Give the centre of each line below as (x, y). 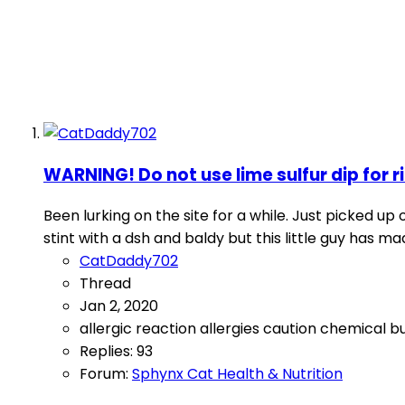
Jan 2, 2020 (119, 306)
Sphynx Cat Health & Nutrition (237, 374)
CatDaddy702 (129, 261)
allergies (231, 329)
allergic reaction (140, 329)
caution (292, 329)
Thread (105, 284)
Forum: (106, 374)
